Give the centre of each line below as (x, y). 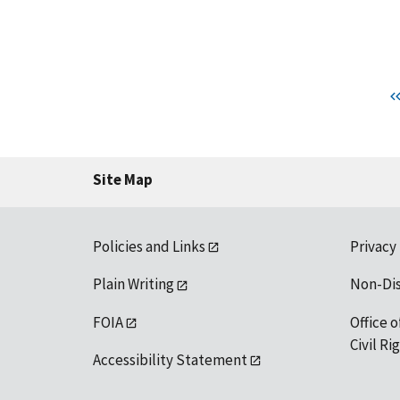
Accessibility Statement (170, 359)
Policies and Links (149, 246)
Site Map (123, 179)
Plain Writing (133, 284)
